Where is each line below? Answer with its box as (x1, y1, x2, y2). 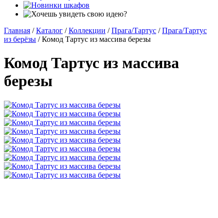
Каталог (36, 26, 63, 35)
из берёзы (4, 35, 36, 43)
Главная (4, 26, 30, 35)
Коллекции (69, 26, 106, 35)
